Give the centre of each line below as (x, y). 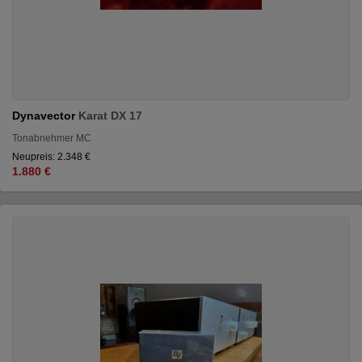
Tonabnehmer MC (52, 138)
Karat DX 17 (110, 115)
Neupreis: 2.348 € (51, 156)
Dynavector (45, 115)
